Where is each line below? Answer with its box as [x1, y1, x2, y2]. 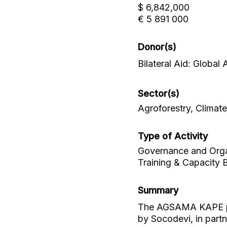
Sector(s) [138, 88, 179, 99]
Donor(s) [138, 42, 176, 52]
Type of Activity [138, 131, 208, 141]
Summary [138, 185, 178, 196]
